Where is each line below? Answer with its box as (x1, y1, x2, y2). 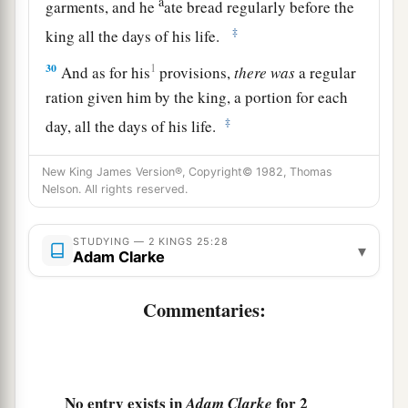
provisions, (156, 61, 235, 83)
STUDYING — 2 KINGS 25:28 (73, 235, 229, 249)
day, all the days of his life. (46, 116, 222, 137)
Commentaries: (142, 296, 266, 324)
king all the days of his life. (46, 25, 229, 46)
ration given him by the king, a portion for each (46, 87, 349, 108)
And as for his (57, 61, 151, 83)
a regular (295, 61, 357, 83)
